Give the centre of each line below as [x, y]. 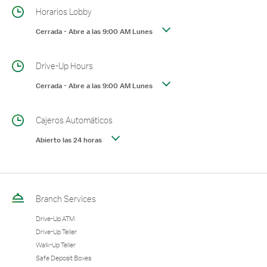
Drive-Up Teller [56, 232]
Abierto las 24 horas [69, 140]
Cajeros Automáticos [74, 120]
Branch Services [66, 199]
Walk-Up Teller [56, 245]
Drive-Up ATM [55, 219]
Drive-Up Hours [64, 66]
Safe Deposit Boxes [63, 258]
